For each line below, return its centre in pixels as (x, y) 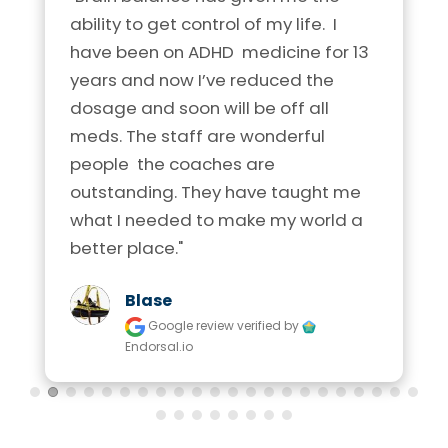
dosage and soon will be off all (199, 108)
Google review (191, 326)
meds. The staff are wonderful (197, 136)
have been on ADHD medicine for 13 (219, 52)
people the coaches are (172, 164)
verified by (269, 326)
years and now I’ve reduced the (202, 80)
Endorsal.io (159, 347)
